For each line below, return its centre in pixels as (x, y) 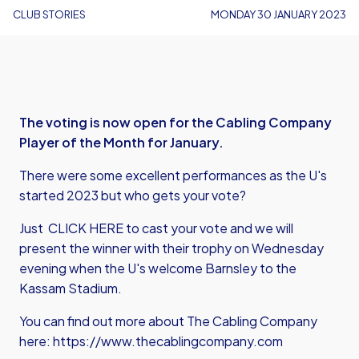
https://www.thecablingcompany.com (168, 341)
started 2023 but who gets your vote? (133, 195)
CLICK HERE (87, 228)
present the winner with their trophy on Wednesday (171, 248)
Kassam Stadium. (71, 288)
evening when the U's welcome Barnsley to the (158, 268)
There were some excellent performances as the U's (173, 175)
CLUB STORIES (49, 14)
